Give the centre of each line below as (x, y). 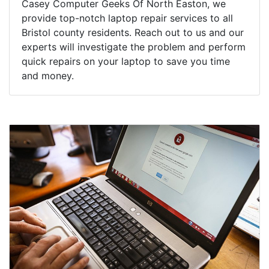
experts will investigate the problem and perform (134, 47)
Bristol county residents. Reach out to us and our (133, 33)
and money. (48, 76)
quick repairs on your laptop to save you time (126, 62)
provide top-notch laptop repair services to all (127, 18)
